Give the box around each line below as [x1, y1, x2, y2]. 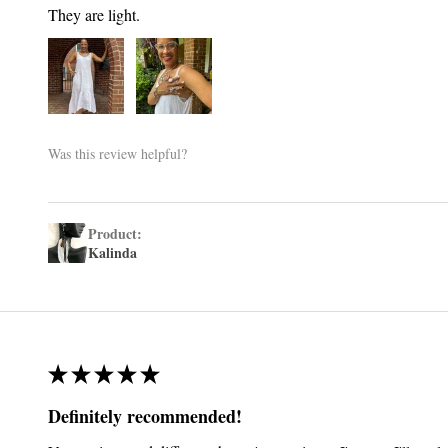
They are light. [47, 3, 140, 25]
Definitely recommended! [47, 402, 242, 429]
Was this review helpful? [47, 144, 187, 164]
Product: [87, 222, 147, 244]
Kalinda [87, 241, 137, 263]
